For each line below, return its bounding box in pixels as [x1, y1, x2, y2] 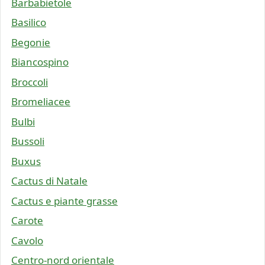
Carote [11, 214, 43, 228]
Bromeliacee [11, 95, 70, 109]
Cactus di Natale [11, 174, 88, 188]
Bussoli [11, 134, 44, 148]
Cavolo [11, 233, 43, 247]
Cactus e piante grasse [11, 193, 118, 208]
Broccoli [11, 75, 48, 89]
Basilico [11, 15, 46, 30]
